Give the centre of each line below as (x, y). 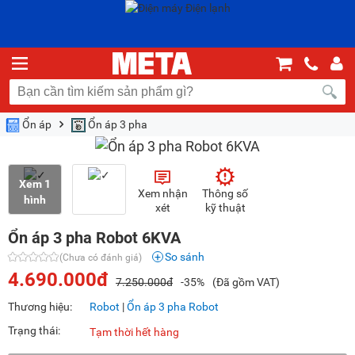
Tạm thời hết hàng (134, 332)
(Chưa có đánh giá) (101, 258)
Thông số (225, 194)
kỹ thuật (225, 208)
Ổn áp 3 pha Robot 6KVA (94, 238)
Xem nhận (162, 194)
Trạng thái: (34, 331)
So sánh (185, 257)
